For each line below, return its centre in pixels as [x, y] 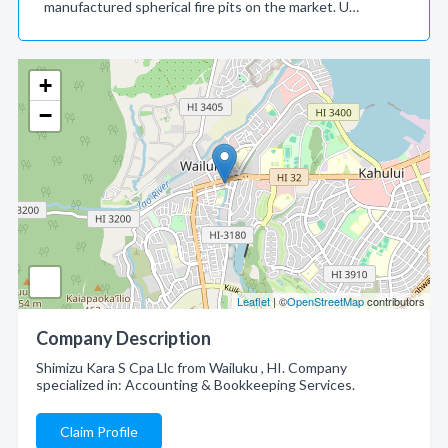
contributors [394, 301]
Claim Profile [99, 431]
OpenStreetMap [325, 301]
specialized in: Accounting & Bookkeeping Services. [195, 384]
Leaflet [253, 301]
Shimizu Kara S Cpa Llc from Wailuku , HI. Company [191, 367]
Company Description [123, 338]
